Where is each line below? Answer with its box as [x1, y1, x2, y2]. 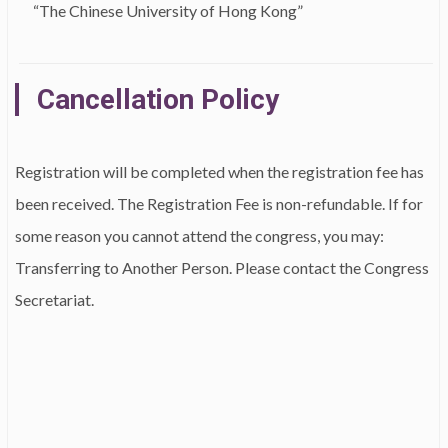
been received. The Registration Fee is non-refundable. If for [15, 194, 423, 213]
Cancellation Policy [37, 83, 279, 116]
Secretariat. [15, 290, 94, 309]
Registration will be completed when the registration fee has [15, 162, 424, 181]
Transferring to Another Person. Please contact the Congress [15, 258, 429, 277]
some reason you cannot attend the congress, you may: [15, 226, 384, 245]
